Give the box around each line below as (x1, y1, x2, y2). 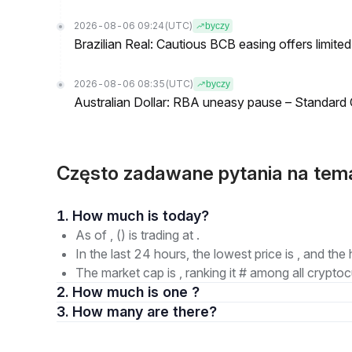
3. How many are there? (147, 303, 217, 320)
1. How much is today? (163, 207, 209, 224)
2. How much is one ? (72, 284, 200, 300)
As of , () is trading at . (75, 227, 200, 243)
